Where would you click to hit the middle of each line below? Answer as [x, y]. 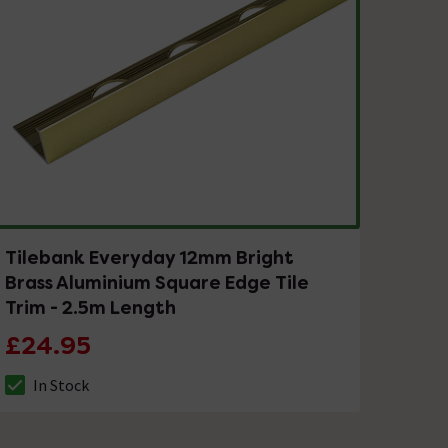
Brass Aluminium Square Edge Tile [157, 282]
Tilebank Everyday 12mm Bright [150, 257]
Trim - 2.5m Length [91, 307]
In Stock [61, 384]
